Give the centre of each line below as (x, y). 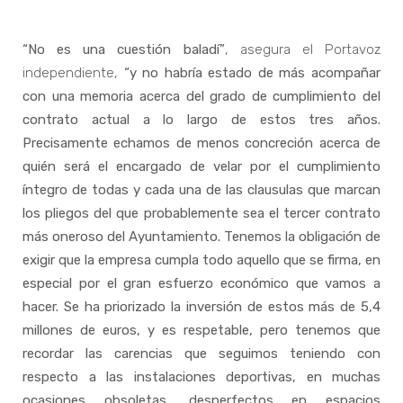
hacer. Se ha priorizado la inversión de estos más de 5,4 (201, 306)
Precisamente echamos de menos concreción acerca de (201, 143)
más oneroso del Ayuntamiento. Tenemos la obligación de (201, 236)
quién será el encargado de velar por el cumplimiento (201, 166)
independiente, (73, 72)
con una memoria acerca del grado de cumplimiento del (201, 96)
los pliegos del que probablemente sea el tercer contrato (201, 213)
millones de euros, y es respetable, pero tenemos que (201, 330)
